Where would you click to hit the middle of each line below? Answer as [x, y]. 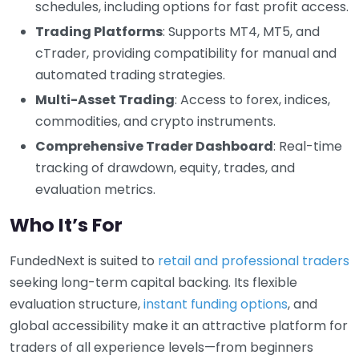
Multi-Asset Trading [105, 99]
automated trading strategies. [130, 75]
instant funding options [216, 304]
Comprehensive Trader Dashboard [154, 146]
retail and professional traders [254, 260]
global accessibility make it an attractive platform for [179, 325]
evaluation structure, [77, 304]
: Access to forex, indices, [252, 99]
